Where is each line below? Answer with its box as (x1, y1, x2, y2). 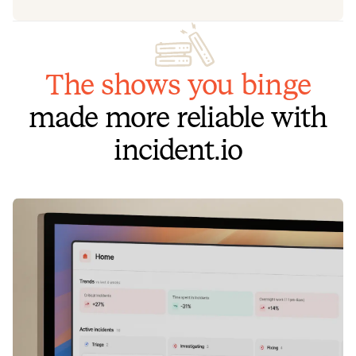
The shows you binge (45, 64, 311, 104)
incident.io (113, 130, 243, 169)
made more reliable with (28, 97, 328, 137)
